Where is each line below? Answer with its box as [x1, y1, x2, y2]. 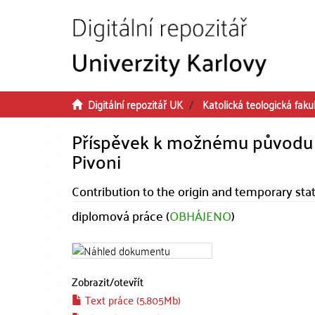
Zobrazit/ [72, 271, 114, 291]
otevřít [114, 271, 143, 291]
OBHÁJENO [169, 204, 231, 227]
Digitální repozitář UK [88, 94, 183, 114]
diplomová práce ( [72, 204, 169, 227]
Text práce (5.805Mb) [82, 290, 181, 309]
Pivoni [72, 145, 121, 177]
